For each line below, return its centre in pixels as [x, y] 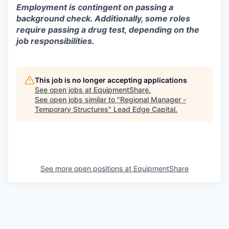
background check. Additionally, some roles [103, 19]
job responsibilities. [55, 41]
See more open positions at [87, 169]
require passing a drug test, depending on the [108, 30]
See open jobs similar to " [77, 100]
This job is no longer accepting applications [111, 80]
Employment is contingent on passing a [95, 7]
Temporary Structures [72, 109]
